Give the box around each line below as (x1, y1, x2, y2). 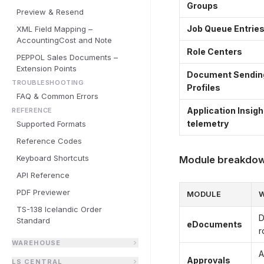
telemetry (187, 118, 229, 128)
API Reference (16, 170, 70, 180)
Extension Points (16, 64, 77, 73)
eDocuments (187, 219, 242, 229)
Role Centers (187, 47, 242, 57)
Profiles (187, 82, 220, 93)
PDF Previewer (16, 187, 70, 197)
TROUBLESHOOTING (12, 78, 84, 87)
